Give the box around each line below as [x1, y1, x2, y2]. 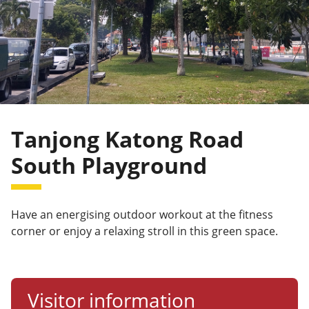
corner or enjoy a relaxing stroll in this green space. [11, 223, 278, 239]
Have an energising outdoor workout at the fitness [11, 207, 273, 223]
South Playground [11, 150, 207, 181]
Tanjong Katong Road [11, 124, 243, 154]
